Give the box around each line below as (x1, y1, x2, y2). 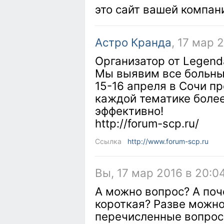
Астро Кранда (95, 35, 171, 49)
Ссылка (95, 137, 121, 145)
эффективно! (95, 104, 163, 117)
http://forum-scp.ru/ (95, 116, 199, 130)
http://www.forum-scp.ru (127, 137, 208, 145)
